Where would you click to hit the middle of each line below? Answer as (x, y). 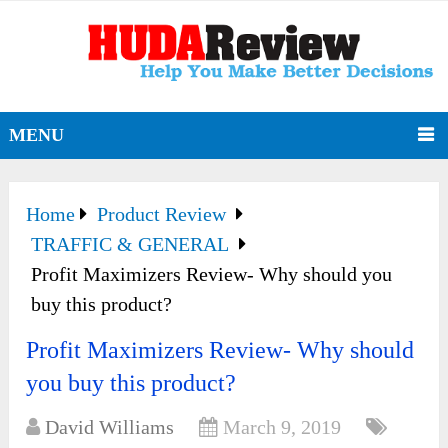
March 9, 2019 (282, 427)
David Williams (110, 427)
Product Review (162, 214)
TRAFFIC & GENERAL (130, 244)
